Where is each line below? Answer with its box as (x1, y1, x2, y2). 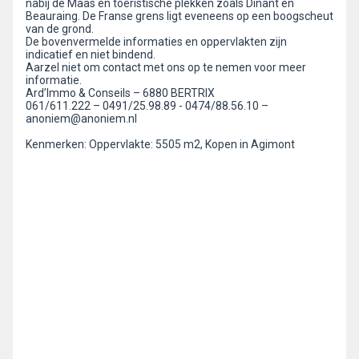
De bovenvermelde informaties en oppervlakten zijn (26, 35, 287, 48)
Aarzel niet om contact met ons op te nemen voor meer (26, 61, 306, 74)
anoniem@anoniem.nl (26, 112, 137, 125)
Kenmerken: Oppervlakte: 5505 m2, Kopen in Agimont (26, 138, 295, 151)
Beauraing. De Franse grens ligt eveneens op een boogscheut (26, 10, 333, 22)
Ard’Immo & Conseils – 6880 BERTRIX (26, 87, 215, 99)
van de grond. (26, 22, 94, 35)
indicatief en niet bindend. (26, 48, 155, 61)
